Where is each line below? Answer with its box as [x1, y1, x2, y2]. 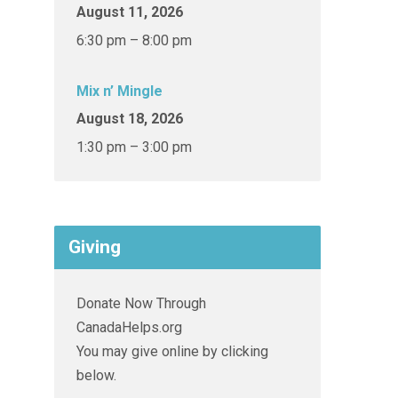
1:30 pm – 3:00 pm [76, 139, 192, 155]
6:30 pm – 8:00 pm [76, 32, 192, 49]
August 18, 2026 [76, 110, 183, 127]
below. [76, 367, 116, 384]
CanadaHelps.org [76, 319, 182, 336]
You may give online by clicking [76, 343, 268, 360]
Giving [68, 236, 121, 258]
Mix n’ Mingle [76, 83, 163, 99]
